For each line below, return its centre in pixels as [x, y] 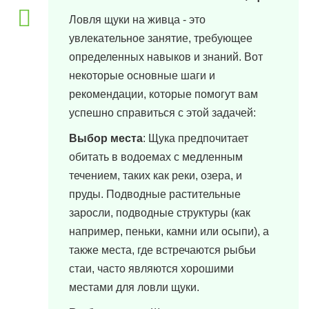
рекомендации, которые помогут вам [163, 94]
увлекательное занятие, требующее [161, 38]
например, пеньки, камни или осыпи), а [169, 231]
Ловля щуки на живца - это [137, 20]
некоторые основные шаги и [142, 76]
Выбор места [106, 138]
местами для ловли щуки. [134, 287]
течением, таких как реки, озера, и [156, 176]
